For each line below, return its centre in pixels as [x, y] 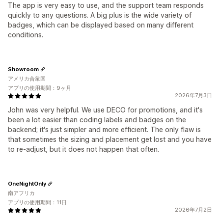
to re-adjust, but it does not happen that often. [83, 149]
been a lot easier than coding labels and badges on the [97, 120]
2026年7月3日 [193, 95]
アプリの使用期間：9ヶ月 [40, 88]
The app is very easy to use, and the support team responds [106, 5]
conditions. [26, 35]
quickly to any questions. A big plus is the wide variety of [100, 15]
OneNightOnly [27, 183]
